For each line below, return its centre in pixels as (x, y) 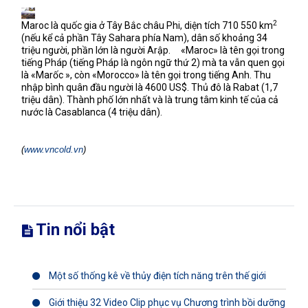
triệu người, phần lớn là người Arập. (97, 50)
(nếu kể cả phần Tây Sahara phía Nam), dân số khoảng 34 (144, 38)
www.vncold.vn (54, 150)
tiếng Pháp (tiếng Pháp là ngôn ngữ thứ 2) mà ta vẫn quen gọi (153, 63)
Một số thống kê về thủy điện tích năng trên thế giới (156, 276)
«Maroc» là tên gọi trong (233, 50)
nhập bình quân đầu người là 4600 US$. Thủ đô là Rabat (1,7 (150, 87)
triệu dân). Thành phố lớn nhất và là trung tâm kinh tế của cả (150, 100)
